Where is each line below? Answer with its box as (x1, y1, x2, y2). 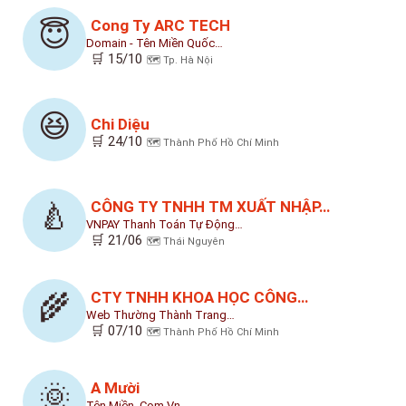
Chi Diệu (91, 114, 150, 133)
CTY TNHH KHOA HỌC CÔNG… (91, 287, 308, 306)
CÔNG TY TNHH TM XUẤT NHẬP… (91, 197, 330, 216)
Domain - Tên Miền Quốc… (86, 35, 223, 50)
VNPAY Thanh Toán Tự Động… (86, 217, 243, 231)
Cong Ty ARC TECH (91, 15, 230, 34)
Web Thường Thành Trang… (86, 307, 235, 322)
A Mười (91, 378, 140, 397)
